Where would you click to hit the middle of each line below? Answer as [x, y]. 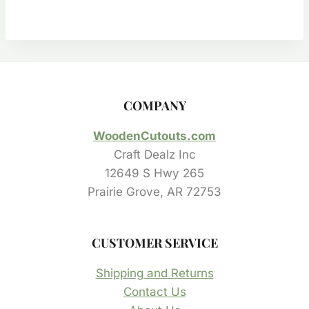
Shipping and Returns [154, 273]
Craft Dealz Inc [154, 155]
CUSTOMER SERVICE [154, 243]
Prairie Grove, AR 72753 [154, 192]
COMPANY [154, 106]
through [129, 31]
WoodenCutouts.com [154, 136]
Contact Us [154, 292]
